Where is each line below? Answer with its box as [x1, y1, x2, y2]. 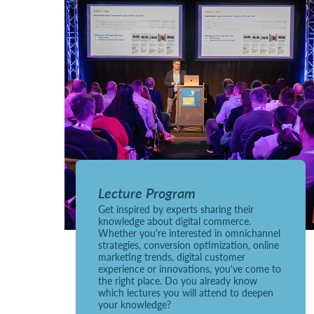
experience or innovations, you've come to [98, 261, 281, 275]
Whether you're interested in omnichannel [98, 225, 280, 240]
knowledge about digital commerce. [98, 213, 251, 228]
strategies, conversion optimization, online [98, 237, 279, 252]
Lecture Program [98, 182, 196, 203]
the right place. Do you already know [98, 273, 257, 287]
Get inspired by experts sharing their [98, 201, 254, 216]
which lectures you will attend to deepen [98, 285, 273, 299]
